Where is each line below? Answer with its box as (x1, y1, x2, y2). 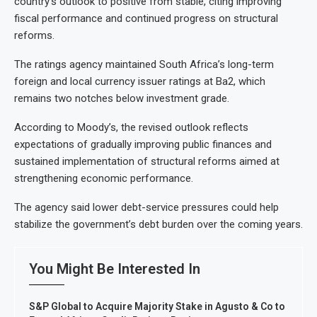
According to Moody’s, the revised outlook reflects (14, 121, 248, 134)
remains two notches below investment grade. (14, 92, 229, 105)
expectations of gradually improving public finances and (14, 138, 272, 151)
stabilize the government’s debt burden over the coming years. (14, 218, 303, 231)
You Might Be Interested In (29, 260, 200, 277)
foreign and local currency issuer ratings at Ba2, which (14, 75, 265, 88)
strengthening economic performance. (14, 172, 193, 185)
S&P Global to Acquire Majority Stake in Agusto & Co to (29, 301, 285, 312)
